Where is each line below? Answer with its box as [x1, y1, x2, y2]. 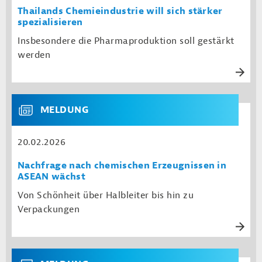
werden [18, 49, 50, 61]
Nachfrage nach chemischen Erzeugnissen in [18, 160, 227, 171]
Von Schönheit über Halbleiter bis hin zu [18, 189, 194, 201]
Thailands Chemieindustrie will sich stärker [18, 5, 223, 17]
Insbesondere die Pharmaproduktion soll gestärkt [18, 35, 235, 47]
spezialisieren [18, 16, 83, 28]
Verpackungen [18, 204, 80, 215]
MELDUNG [40, 104, 89, 116]
